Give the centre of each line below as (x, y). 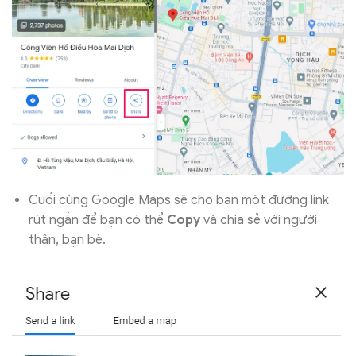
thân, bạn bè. (67, 240)
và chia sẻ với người (258, 221)
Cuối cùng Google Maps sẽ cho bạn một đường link (178, 201)
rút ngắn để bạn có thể (97, 221)
